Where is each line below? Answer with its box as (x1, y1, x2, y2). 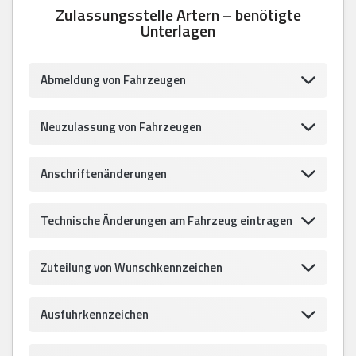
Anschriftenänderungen (41, 164, 167, 183)
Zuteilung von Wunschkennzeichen (41, 257, 222, 277)
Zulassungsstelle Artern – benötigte (55, 2, 301, 27)
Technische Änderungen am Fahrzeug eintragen (41, 211, 292, 230)
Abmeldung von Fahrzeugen (41, 70, 186, 89)
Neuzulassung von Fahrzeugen (41, 117, 202, 136)
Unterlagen (141, 17, 215, 43)
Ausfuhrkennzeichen (41, 304, 149, 323)
